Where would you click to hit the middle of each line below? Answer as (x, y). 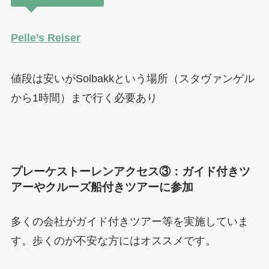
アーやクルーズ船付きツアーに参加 (102, 187)
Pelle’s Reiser (45, 38)
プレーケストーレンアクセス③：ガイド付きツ (130, 172)
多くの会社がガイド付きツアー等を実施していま (129, 222)
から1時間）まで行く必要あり (84, 98)
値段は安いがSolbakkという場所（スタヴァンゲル (132, 78)
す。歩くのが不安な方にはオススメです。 (113, 241)
